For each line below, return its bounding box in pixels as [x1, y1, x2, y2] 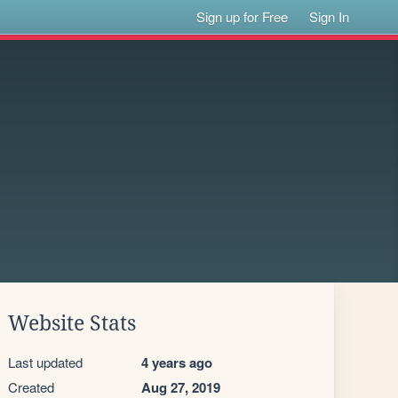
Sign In [309, 7, 350, 26]
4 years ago [141, 353, 212, 372]
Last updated [8, 353, 83, 371]
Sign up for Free [196, 7, 289, 26]
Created [8, 378, 54, 396]
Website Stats [8, 312, 136, 335]
